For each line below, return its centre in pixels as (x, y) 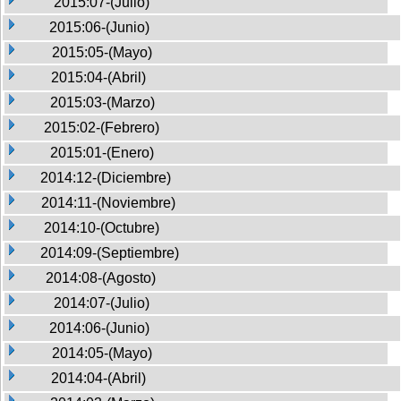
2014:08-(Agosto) (101, 277)
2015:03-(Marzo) (102, 102)
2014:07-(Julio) (102, 303)
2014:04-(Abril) (98, 378)
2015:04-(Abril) (98, 77)
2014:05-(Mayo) (102, 353)
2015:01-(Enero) (102, 152)
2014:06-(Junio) (99, 328)
